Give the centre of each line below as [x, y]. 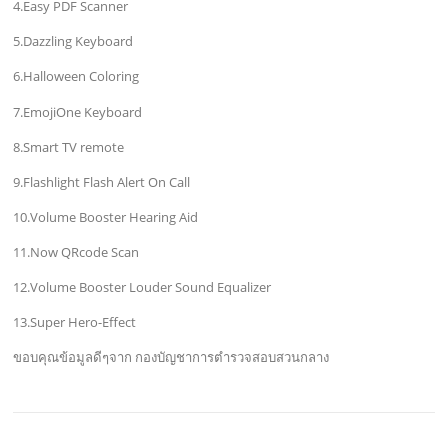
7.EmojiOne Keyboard [78, 111]
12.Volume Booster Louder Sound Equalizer [142, 287]
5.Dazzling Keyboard [73, 41]
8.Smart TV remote [69, 146]
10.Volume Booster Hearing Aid [106, 216]
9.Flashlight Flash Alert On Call [102, 181]
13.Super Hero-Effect [75, 322]
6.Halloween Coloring [76, 76]
